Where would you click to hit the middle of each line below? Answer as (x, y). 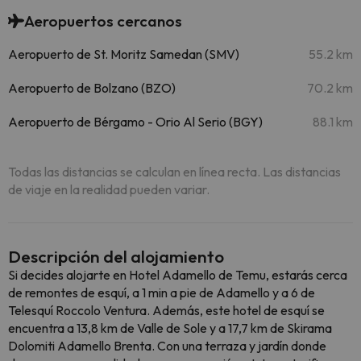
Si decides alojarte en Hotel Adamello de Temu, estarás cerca (178, 275)
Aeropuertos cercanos (103, 21)
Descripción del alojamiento (116, 256)
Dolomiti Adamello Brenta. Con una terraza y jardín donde (167, 346)
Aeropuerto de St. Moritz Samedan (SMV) (124, 54)
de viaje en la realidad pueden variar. (109, 189)
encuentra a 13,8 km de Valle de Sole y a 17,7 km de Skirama (170, 328)
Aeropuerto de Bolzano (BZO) (92, 88)
